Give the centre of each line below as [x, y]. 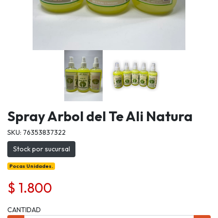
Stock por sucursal [41, 149]
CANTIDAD [24, 210]
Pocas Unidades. [31, 166]
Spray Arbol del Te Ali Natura [100, 116]
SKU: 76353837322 [36, 132]
